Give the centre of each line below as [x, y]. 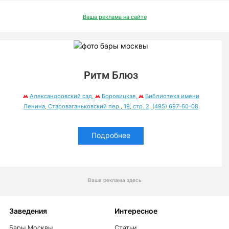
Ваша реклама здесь [114, 180]
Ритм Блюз [111, 75]
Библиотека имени [172, 96]
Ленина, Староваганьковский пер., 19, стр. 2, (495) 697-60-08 [111, 106]
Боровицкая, [120, 96]
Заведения [28, 211]
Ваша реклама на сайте [114, 17]
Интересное [136, 211]
